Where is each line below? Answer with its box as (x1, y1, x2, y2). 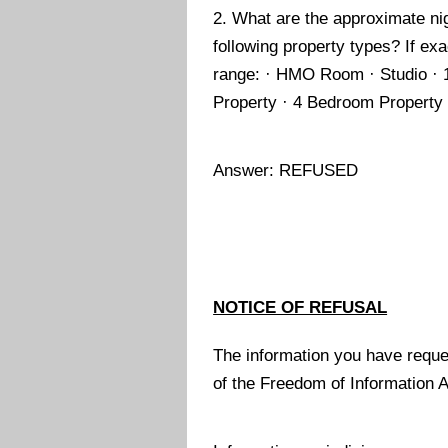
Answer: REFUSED (213, 161, 359, 181)
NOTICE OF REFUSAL (213, 297, 388, 317)
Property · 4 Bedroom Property (213, 92, 444, 112)
